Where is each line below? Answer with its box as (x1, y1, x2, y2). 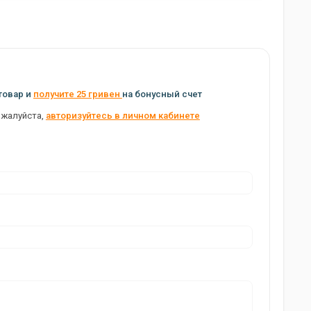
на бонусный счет (121, 88, 202, 99)
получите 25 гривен (33, 88, 122, 99)
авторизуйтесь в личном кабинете (45, 110, 200, 121)
